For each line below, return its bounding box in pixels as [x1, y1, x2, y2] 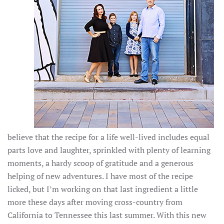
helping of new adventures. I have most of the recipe [7, 170, 193, 182]
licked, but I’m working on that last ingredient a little [7, 183, 198, 195]
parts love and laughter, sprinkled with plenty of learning [7, 144, 210, 156]
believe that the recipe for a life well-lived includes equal [7, 131, 209, 143]
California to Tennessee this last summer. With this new [7, 209, 206, 221]
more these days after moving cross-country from [7, 196, 182, 208]
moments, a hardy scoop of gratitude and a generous [7, 157, 193, 169]
